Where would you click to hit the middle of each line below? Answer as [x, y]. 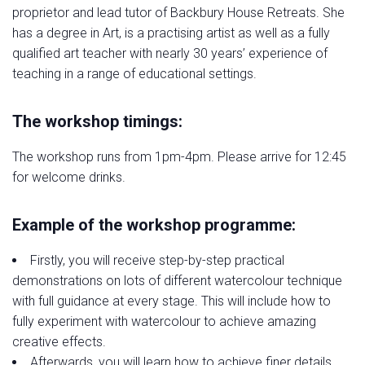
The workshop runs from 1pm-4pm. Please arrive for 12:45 [179, 156]
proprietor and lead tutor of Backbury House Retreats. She [178, 12]
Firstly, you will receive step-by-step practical [157, 260]
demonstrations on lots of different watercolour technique [177, 280]
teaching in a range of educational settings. [134, 73]
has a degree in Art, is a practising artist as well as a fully [171, 33]
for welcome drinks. [69, 177]
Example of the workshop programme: [154, 224]
